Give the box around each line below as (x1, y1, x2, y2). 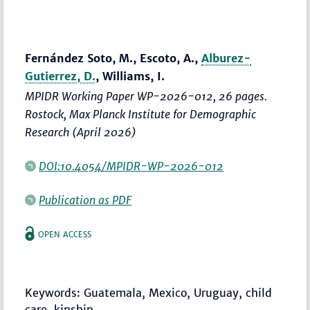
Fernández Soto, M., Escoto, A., (25, 51, 202, 66)
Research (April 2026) (25, 125, 137, 140)
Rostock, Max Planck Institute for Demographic (25, 107, 257, 122)
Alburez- (201, 51, 252, 66)
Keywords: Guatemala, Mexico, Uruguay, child (25, 286, 273, 300)
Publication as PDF (39, 193, 132, 208)
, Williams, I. (95, 69, 165, 84)
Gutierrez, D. (25, 69, 96, 84)
